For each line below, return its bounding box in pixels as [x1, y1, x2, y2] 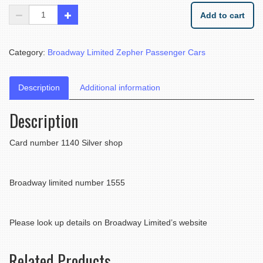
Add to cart [200, 11, 245, 21]
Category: [9, 48, 48, 58]
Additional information [80, 83, 160, 93]
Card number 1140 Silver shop [9, 138, 123, 148]
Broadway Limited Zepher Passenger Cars [48, 48, 205, 58]
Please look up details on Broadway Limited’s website [9, 218, 207, 228]
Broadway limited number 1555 [9, 178, 125, 188]
